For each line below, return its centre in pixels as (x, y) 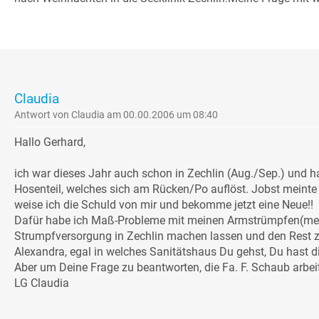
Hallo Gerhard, (50, 142)
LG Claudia (42, 283)
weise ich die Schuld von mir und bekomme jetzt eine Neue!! (164, 205)
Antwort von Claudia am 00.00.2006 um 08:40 (116, 115)
